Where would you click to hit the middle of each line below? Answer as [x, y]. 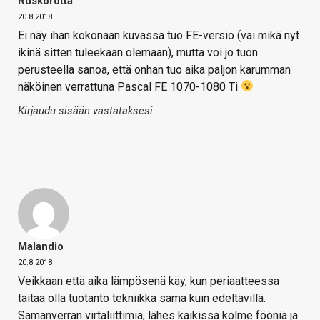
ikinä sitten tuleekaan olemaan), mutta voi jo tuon [138, 52]
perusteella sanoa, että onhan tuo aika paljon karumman [154, 69]
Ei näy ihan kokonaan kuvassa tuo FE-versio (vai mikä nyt [159, 35]
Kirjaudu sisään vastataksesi [85, 110]
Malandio [41, 246]
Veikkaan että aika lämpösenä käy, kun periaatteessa [149, 281]
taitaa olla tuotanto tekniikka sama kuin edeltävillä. [142, 298]
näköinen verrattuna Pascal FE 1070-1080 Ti [129, 86]
